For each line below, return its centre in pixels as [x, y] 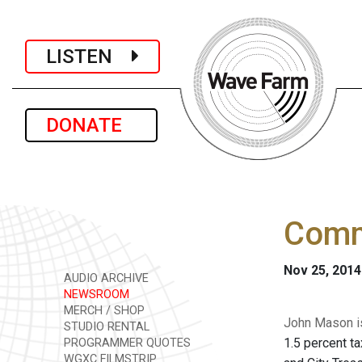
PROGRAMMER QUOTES [126, 343]
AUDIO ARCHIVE [105, 278]
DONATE [91, 125]
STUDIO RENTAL [105, 327]
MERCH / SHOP [103, 311]
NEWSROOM [95, 295]
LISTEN [89, 56]
